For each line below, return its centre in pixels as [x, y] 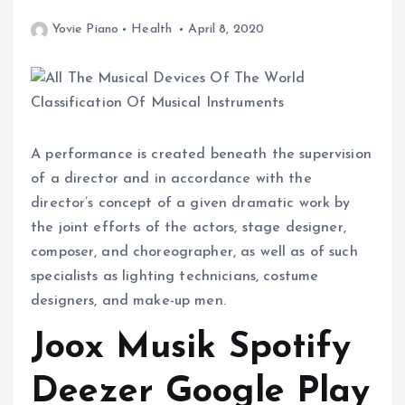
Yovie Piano [85, 30]
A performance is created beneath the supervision [201, 155]
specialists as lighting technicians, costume [175, 277]
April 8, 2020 [226, 30]
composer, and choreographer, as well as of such [194, 253]
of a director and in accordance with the [171, 179]
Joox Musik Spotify [191, 348]
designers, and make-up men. [128, 301]
